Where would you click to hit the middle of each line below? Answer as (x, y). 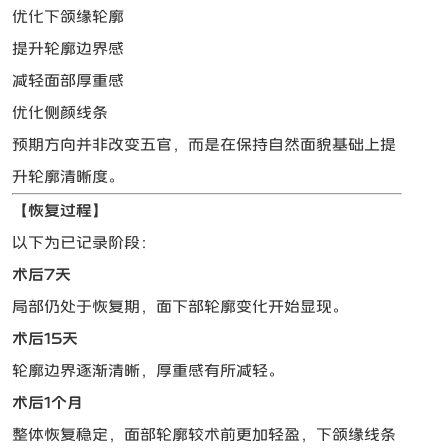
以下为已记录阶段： (84, 243)
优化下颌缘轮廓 (68, 17)
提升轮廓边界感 (68, 49)
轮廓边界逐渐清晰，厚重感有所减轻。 (148, 371)
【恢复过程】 (60, 211)
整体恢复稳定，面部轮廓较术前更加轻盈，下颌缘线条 (204, 435)
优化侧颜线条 (60, 113)
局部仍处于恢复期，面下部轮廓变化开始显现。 (180, 307)
